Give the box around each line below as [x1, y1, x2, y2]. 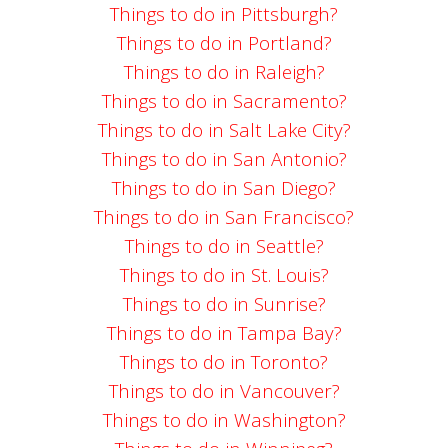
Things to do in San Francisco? [94, 204, 354, 230]
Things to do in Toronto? [120, 349, 328, 375]
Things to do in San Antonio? [101, 146, 347, 172]
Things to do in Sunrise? [122, 291, 326, 317]
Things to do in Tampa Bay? [106, 320, 342, 346]
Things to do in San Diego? [112, 175, 336, 201]
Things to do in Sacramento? [101, 88, 347, 114]
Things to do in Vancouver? [108, 378, 340, 404]
